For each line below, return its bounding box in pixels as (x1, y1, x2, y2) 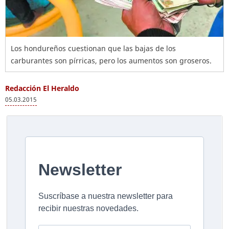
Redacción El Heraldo (5, 83, 79, 93)
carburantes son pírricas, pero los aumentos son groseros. (11, 56, 212, 65)
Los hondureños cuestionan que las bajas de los (11, 43, 176, 53)
